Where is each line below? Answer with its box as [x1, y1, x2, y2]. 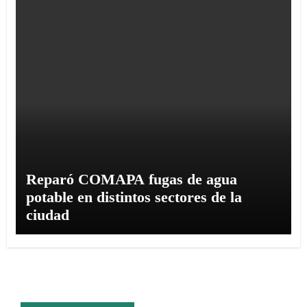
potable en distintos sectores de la [25, 188, 242, 206]
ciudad [25, 206, 69, 223]
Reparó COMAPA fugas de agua [25, 170, 237, 188]
